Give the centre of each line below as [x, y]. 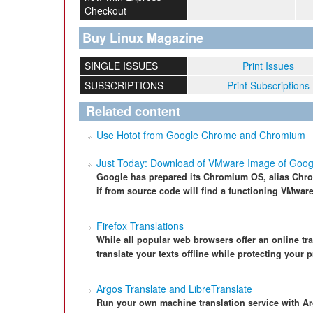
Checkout [105, 10]
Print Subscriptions [268, 85]
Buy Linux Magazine [143, 38]
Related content [133, 111]
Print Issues [268, 66]
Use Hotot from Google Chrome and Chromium [201, 135]
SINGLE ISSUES [121, 66]
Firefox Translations [140, 226]
